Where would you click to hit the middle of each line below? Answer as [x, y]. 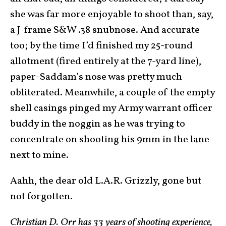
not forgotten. [41, 197]
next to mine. [41, 155]
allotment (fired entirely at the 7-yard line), [106, 62]
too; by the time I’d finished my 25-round [101, 46]
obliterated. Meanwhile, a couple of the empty [112, 93]
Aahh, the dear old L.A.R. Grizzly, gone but [106, 181]
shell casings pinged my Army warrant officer [111, 108]
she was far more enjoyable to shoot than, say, [112, 15]
